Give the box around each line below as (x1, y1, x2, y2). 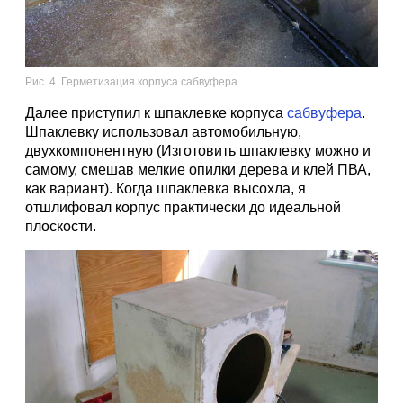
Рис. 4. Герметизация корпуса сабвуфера (25, 76, 237, 89)
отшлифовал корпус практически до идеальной (25, 200, 341, 216)
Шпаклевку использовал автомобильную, (25, 124, 301, 140)
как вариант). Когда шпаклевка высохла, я (25, 181, 306, 197)
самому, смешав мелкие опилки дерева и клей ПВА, (25, 162, 371, 178)
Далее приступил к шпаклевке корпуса (25, 105, 287, 121)
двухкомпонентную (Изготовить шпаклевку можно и (25, 143, 371, 159)
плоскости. (25, 219, 96, 235)
